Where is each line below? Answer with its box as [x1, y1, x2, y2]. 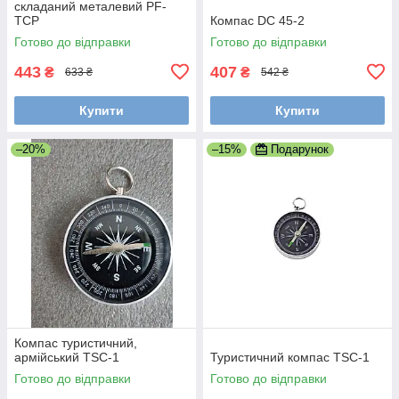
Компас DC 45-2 [210, 12, 305, 28]
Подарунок [271, 142, 329, 156]
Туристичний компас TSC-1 [210, 349, 370, 364]
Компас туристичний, [14, 335, 137, 350]
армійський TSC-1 [14, 349, 119, 364]
